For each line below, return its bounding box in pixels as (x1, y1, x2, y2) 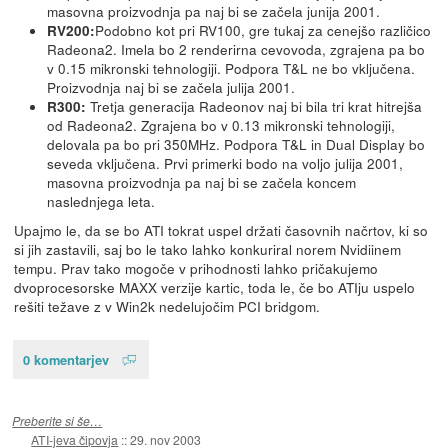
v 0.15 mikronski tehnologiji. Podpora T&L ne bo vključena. (47, 57, 416, 78)
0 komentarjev (22, 349, 109, 369)
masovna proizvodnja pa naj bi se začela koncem (47, 171, 357, 192)
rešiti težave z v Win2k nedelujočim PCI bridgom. (13, 296, 320, 317)
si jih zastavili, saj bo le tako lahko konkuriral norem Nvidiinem (13, 239, 401, 260)
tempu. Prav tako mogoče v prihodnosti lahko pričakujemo (13, 258, 378, 279)
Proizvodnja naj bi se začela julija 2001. (47, 76, 296, 97)
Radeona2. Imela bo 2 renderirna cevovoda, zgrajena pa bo (47, 38, 426, 59)
